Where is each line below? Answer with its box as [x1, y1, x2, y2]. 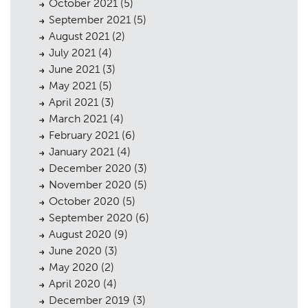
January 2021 [49, 145, 114, 159]
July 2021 [49, 46, 96, 60]
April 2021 [49, 96, 98, 109]
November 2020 [49, 178, 131, 192]
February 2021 [49, 129, 119, 142]
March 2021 [49, 112, 107, 126]
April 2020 [49, 277, 100, 291]
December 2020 [49, 162, 131, 175]
